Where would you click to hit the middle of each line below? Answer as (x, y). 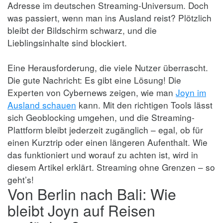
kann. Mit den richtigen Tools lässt (144, 105)
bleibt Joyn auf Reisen (81, 210)
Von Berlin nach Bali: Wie (92, 194)
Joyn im (191, 92)
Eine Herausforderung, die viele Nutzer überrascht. (108, 67)
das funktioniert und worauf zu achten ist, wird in (103, 154)
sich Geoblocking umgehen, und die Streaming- (101, 117)
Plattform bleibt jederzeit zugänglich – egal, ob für (105, 129)
